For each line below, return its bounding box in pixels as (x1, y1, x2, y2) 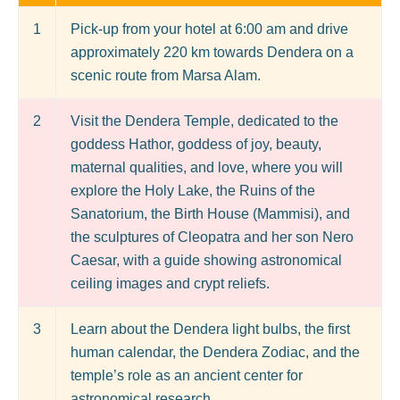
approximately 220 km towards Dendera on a (71, 44, 354, 60)
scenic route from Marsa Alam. (71, 67, 261, 83)
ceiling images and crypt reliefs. (71, 275, 270, 291)
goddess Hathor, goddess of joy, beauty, (71, 136, 321, 152)
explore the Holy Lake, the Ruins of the (71, 182, 315, 198)
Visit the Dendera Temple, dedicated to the (71, 112, 338, 129)
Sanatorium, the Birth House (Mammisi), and (71, 205, 350, 221)
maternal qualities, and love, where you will (71, 159, 343, 175)
